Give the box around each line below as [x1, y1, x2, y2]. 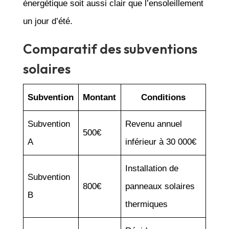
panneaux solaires [125, 181, 195, 191]
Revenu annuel [125, 119, 182, 129]
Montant [83, 92, 117, 102]
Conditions [141, 92, 186, 102]
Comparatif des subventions [22, 40, 197, 57]
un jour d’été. [22, 16, 73, 26]
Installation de [125, 163, 179, 173]
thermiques [125, 199, 168, 209]
